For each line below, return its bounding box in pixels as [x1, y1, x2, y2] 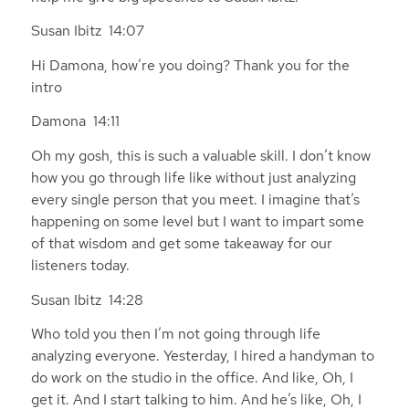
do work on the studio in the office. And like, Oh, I [30, 368, 353, 388]
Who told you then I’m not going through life [30, 324, 320, 344]
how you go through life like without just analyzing [30, 168, 356, 188]
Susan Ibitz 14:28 [30, 289, 151, 309]
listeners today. [30, 256, 130, 276]
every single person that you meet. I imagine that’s [30, 190, 360, 210]
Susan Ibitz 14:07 [30, 21, 152, 41]
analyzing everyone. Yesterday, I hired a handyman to [30, 346, 374, 366]
